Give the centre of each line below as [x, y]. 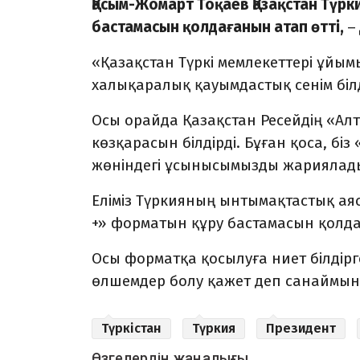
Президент [301, 329]
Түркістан [131, 329]
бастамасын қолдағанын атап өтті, [219, 27]
